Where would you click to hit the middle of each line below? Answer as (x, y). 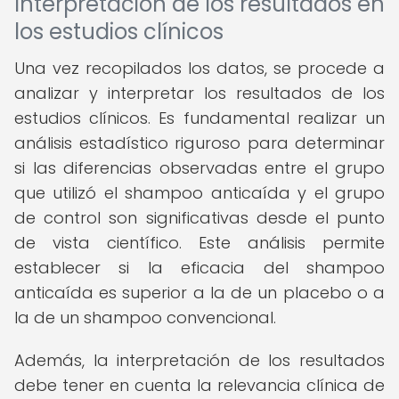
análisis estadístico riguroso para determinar (199, 143)
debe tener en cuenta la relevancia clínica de (199, 385)
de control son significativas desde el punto (199, 218)
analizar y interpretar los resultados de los (199, 93)
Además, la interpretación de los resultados (199, 360)
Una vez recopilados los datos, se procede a (199, 68)
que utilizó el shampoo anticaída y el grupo (199, 193)
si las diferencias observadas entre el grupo (199, 168)
